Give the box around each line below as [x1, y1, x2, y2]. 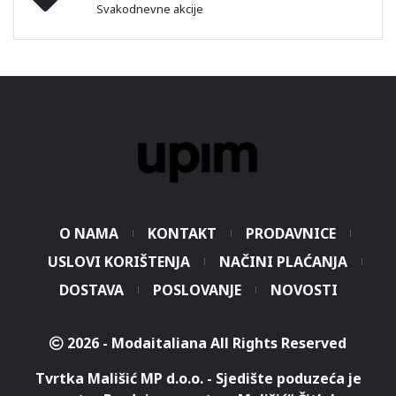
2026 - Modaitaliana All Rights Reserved [67, 333, 346, 353]
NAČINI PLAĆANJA [219, 252, 347, 271]
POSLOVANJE [152, 280, 241, 300]
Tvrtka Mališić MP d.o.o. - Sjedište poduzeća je [34, 369, 362, 388]
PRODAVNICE [246, 224, 336, 243]
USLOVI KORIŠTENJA [48, 252, 190, 271]
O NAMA [59, 224, 118, 243]
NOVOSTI [270, 280, 338, 300]
